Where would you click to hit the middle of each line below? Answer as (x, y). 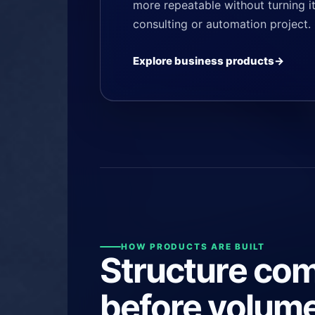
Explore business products (204, 60)
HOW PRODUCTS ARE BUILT (193, 246)
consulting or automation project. (222, 24)
